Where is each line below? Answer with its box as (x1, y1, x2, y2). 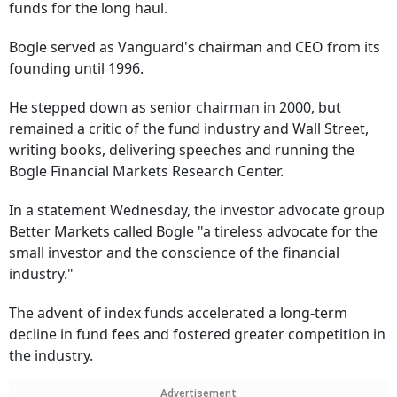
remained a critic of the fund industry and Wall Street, (9, 119, 369, 139)
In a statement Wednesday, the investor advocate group (9, 200, 385, 221)
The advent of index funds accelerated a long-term (9, 303, 347, 323)
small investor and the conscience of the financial (9, 243, 339, 263)
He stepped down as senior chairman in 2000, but (9, 97, 341, 118)
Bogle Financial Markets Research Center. (9, 161, 284, 182)
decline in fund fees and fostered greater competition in (9, 324, 385, 345)
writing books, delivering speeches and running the (9, 140, 354, 160)
